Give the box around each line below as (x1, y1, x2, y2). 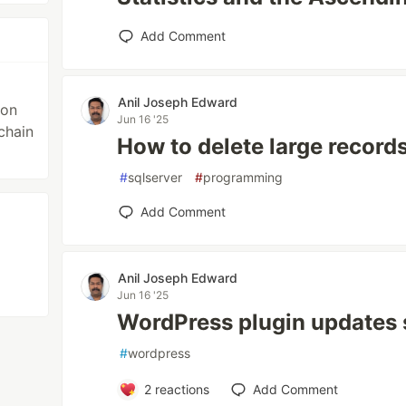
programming (203, 169, 284, 185)
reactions (150, 382, 209, 397)
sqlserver (128, 169, 183, 185)
